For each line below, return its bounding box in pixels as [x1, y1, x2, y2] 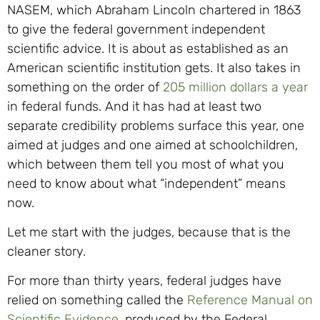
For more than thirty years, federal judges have [7, 273, 281, 289]
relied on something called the [7, 292, 187, 309]
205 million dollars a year [163, 79, 308, 95]
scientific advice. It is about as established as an [7, 40, 289, 56]
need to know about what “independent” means [7, 175, 286, 191]
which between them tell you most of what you [7, 156, 284, 172]
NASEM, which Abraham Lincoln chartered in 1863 [7, 1, 301, 18]
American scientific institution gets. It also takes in [7, 59, 301, 76]
